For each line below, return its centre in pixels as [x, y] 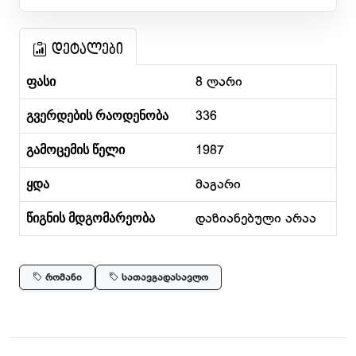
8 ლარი [219, 83]
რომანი [62, 277]
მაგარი [218, 185]
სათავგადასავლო [163, 277]
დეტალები [87, 50]
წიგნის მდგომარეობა [91, 218]
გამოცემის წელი [75, 150]
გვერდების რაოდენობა [97, 116]
